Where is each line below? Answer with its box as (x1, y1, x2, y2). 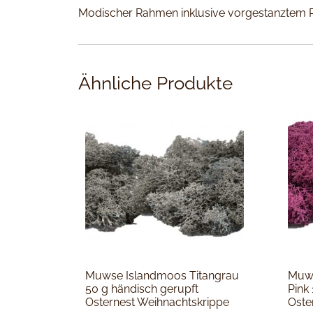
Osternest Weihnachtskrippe (85, 296, 229, 310)
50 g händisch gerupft (85, 282, 198, 296)
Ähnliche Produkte (78, 73, 233, 94)
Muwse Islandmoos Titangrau (85, 269, 239, 283)
